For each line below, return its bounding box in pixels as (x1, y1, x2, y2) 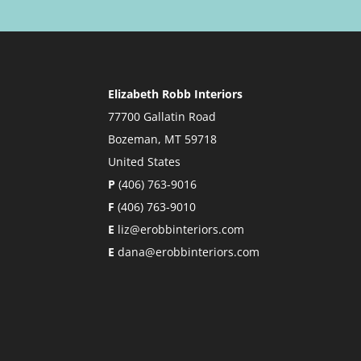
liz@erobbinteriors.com (118, 222, 245, 238)
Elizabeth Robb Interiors (108, 86, 243, 102)
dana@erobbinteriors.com (118, 244, 260, 260)
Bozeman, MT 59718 (108, 131, 218, 147)
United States (108, 154, 181, 170)
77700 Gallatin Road (108, 109, 217, 125)
